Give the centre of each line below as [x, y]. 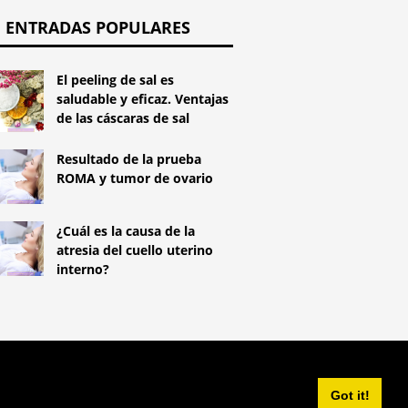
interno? [83, 270]
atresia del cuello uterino [135, 250]
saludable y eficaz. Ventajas [143, 98]
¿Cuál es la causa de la [126, 231]
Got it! [350, 396]
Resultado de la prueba [129, 159]
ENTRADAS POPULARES [97, 27]
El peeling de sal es [116, 79]
